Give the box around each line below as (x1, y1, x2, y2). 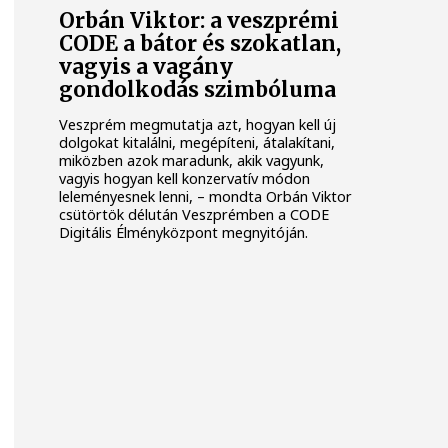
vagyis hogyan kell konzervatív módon (59, 168, 311, 188)
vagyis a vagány (59, 54, 234, 81)
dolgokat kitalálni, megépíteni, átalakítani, (59, 132, 336, 152)
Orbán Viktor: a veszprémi (59, 8, 340, 35)
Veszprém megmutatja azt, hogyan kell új (59, 114, 337, 134)
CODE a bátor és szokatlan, (59, 31, 342, 58)
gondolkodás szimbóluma (59, 77, 337, 104)
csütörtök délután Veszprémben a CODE (59, 204, 330, 224)
